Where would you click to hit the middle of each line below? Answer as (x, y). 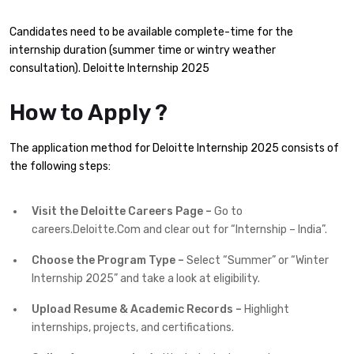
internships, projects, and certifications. (133, 328)
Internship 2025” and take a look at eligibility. (146, 279)
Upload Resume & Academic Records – (137, 310)
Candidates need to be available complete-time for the (151, 32)
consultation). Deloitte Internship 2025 (109, 69)
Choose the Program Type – (108, 261)
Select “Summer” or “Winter (256, 261)
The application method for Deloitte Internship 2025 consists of (174, 148)
